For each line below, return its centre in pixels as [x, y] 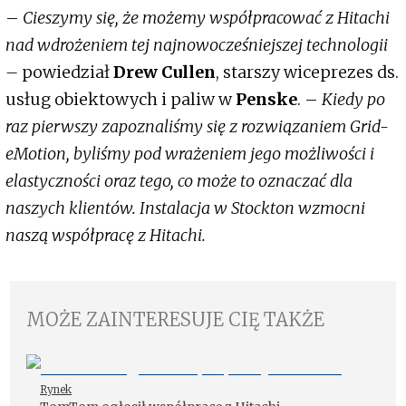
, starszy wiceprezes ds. [307, 72]
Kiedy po [353, 100]
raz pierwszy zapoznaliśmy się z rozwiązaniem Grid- [197, 127]
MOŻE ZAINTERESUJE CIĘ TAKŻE [175, 320]
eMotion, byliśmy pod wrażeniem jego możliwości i [190, 154]
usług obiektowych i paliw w [119, 100]
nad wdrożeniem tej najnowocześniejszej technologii [197, 45]
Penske [265, 100]
